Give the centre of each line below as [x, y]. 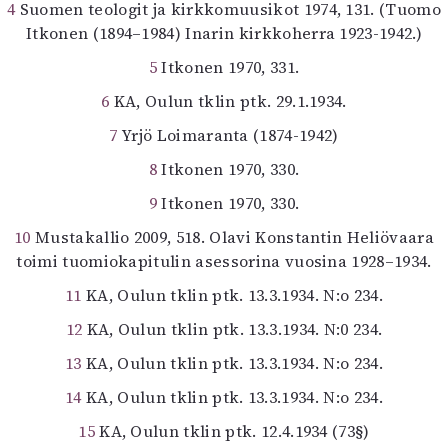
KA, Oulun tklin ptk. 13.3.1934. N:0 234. [232, 329]
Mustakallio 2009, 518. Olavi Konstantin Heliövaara [232, 237]
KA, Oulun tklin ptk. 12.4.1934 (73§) [232, 431]
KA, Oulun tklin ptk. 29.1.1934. [228, 101]
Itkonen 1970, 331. [228, 67]
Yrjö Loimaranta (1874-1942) [228, 135]
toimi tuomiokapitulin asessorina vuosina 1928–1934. [224, 261]
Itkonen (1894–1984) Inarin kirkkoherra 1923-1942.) [223, 33]
